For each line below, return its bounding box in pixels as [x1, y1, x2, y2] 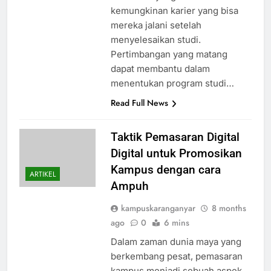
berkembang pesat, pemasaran [110, 250, 243, 263]
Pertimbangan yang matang [110, 48, 227, 60]
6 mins [163, 217, 189, 229]
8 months [211, 202, 246, 215]
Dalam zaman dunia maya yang [110, 236, 241, 248]
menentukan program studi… [110, 77, 234, 90]
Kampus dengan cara [110, 163, 221, 177]
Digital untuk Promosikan [110, 146, 242, 161]
